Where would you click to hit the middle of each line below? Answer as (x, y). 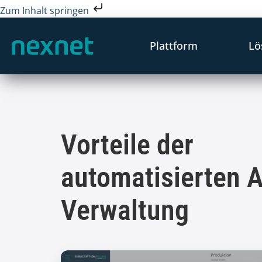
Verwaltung (125, 211)
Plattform (173, 46)
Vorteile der (127, 145)
